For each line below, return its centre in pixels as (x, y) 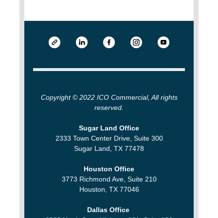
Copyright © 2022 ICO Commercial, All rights (109, 97)
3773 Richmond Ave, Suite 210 (109, 179)
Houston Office (109, 169)
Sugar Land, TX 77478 (109, 148)
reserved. (109, 107)
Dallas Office (108, 209)
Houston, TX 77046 (109, 189)
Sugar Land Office (109, 128)
